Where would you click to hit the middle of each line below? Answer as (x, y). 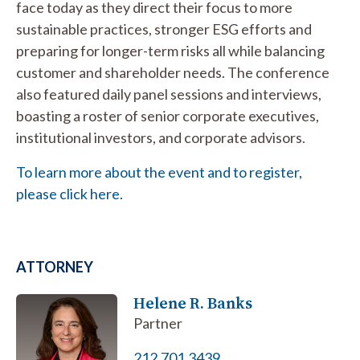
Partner (158, 323)
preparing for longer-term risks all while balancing (170, 50)
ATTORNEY (55, 266)
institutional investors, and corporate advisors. (161, 137)
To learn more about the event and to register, (159, 172)
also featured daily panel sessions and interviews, (169, 94)
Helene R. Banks (193, 303)
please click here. (70, 193)
